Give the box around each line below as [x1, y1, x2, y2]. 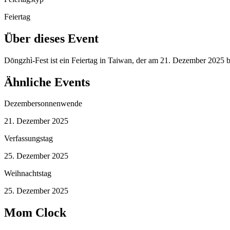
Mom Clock [4, 206, 66, 220]
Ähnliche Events [4, 75, 90, 89]
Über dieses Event [4, 31, 99, 45]
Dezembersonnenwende [4, 99, 82, 108]
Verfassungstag [4, 134, 53, 143]
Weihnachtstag [4, 169, 51, 178]
